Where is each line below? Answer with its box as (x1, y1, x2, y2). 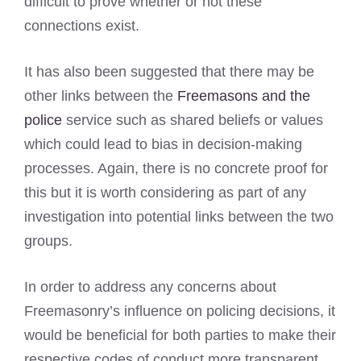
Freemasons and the (177, 87, 310, 104)
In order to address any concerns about (24, 278, 276, 295)
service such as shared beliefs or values (62, 111, 323, 128)
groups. (24, 232, 73, 249)
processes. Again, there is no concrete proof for (24, 160, 328, 176)
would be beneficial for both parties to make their (24, 326, 336, 343)
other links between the (24, 87, 177, 104)
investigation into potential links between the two (24, 208, 334, 225)
